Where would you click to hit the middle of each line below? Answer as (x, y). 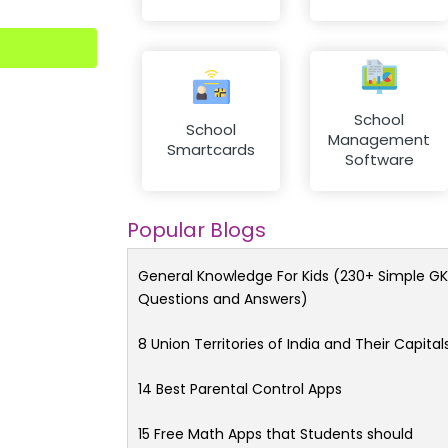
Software (379, 160)
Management (379, 140)
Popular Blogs (196, 229)
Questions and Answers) (223, 298)
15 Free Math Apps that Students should (275, 433)
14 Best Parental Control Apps (240, 388)
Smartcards (211, 150)
